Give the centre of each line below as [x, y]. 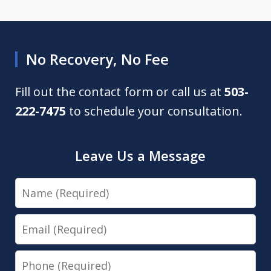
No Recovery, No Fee [98, 59]
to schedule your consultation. [155, 111]
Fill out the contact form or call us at [120, 92]
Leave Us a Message [141, 156]
